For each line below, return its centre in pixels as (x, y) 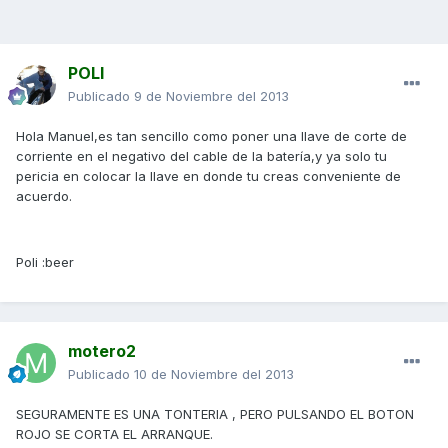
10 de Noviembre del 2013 (214, 374)
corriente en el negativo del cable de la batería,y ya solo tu (201, 156)
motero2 (102, 351)
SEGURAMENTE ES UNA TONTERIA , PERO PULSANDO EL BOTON (215, 414)
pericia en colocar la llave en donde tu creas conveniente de (208, 176)
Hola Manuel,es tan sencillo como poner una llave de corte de (211, 136)
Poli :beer (45, 262)
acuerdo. (44, 196)
